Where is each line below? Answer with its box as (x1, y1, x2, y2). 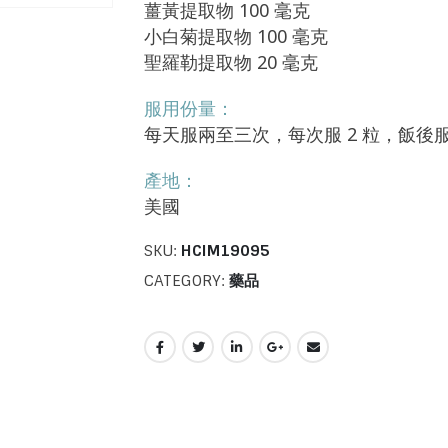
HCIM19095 (181, 240, 270, 261)
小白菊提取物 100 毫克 (144, 24, 328, 48)
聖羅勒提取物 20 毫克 (144, 50, 318, 74)
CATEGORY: (144, 270, 229, 291)
